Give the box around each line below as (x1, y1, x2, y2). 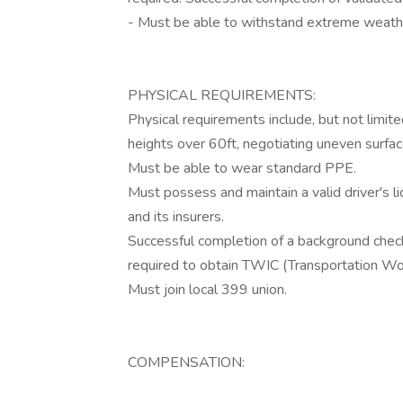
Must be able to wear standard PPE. (128, 158, 356, 178)
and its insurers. (128, 207, 224, 227)
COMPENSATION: (128, 353, 245, 372)
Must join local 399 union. (128, 280, 287, 300)
